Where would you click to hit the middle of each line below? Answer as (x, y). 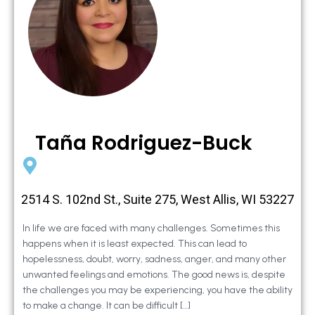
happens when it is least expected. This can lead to (135, 244)
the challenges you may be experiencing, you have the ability (157, 290)
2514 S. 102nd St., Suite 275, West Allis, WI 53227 (157, 200)
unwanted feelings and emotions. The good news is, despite (154, 275)
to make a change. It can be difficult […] (107, 306)
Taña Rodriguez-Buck (144, 143)
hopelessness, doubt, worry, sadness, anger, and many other (154, 259)
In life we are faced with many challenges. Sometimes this (151, 229)
